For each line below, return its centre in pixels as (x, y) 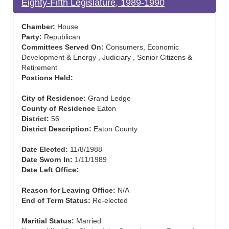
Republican (61, 37)
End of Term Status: (56, 200)
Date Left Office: (50, 170)
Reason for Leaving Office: (68, 190)
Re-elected (109, 200)
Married (88, 221)
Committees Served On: (63, 47)
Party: (32, 37)
